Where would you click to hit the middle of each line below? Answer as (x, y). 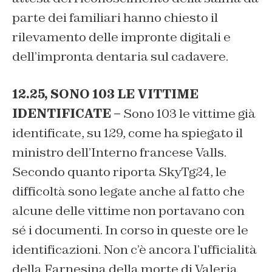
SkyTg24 (184, 172)
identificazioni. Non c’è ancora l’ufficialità (134, 250)
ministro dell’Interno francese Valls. (119, 153)
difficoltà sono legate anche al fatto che (128, 192)
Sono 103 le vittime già (188, 114)
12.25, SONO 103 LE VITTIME (105, 94)
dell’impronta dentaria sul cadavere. (120, 57)
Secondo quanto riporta (85, 172)
